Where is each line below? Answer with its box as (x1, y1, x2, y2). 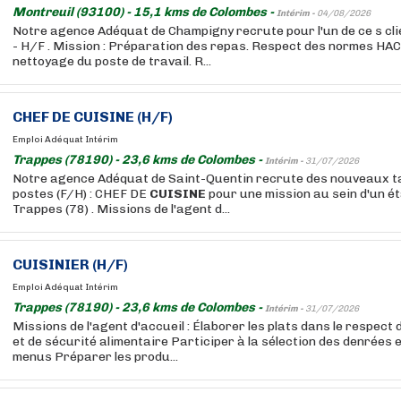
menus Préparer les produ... (13, 349, 178, 364)
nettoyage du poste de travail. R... (13, 54, 211, 69)
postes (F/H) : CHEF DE (13, 186, 149, 201)
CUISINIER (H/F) (13, 256, 128, 273)
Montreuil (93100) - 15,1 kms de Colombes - (13, 4, 277, 20)
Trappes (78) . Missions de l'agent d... (13, 201, 230, 217)
